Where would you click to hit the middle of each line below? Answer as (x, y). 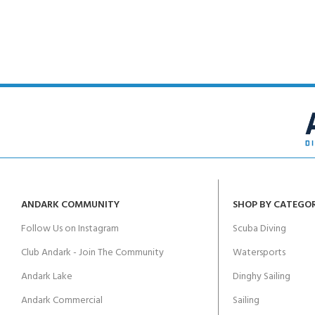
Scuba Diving (259, 229)
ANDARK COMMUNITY (70, 205)
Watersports (259, 253)
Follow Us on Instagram (70, 229)
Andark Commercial (62, 301)
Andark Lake (47, 277)
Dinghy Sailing (261, 277)
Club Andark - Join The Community (92, 253)
